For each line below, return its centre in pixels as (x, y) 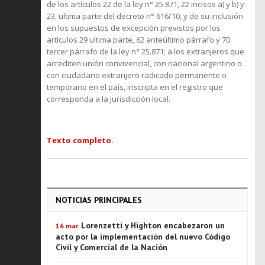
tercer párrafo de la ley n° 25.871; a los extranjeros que (146, 51)
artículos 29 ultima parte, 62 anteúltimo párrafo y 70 (138, 40)
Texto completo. (80, 140)
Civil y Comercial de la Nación (112, 247)
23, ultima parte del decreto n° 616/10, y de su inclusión (145, 16)
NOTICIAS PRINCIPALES (99, 200)
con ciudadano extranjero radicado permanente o (137, 75)
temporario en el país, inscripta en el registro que (135, 87)
